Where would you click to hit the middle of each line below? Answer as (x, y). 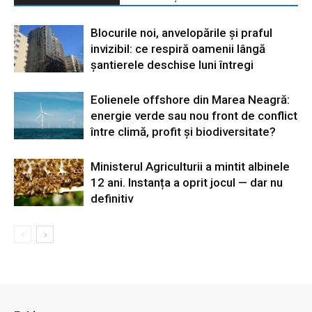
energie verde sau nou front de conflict (194, 115)
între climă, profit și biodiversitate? (183, 131)
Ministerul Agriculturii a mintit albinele (190, 166)
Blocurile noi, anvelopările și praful (181, 32)
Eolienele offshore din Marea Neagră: (190, 99)
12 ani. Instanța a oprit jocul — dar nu (187, 182)
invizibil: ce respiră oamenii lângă (178, 48)
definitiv (112, 198)
